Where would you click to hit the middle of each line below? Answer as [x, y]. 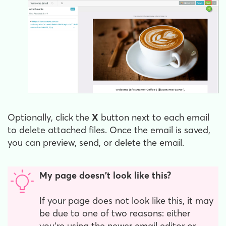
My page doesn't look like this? [105, 175]
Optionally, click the [50, 117]
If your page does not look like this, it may [126, 200]
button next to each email [154, 117]
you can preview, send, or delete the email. [97, 142]
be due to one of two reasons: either [115, 213]
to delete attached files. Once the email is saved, [109, 130]
